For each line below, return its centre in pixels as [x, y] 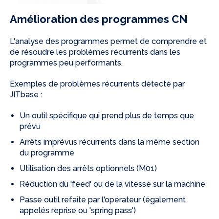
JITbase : [26, 94]
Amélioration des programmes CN [99, 19]
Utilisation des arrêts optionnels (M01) [88, 168]
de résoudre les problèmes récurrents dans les [95, 52]
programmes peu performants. [66, 63]
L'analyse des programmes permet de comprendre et [108, 41]
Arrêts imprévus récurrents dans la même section [109, 142]
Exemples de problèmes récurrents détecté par [97, 84]
